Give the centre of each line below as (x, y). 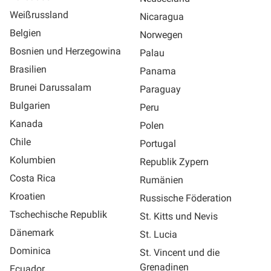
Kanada (26, 123)
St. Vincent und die (180, 252)
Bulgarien (30, 105)
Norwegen (161, 34)
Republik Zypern (174, 162)
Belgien (25, 33)
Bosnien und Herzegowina (65, 51)
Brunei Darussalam (51, 87)
